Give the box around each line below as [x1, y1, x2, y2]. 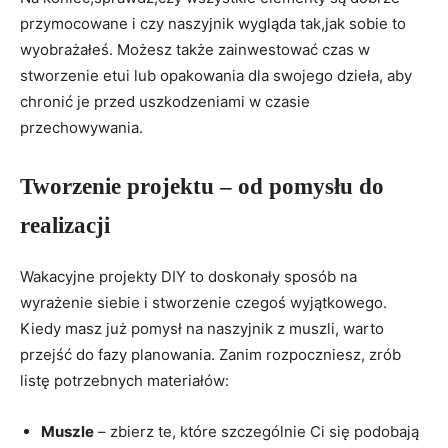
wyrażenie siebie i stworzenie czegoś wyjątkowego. [20, 293, 387, 313]
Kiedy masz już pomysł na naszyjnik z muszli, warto [20, 319, 384, 339]
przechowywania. [20, 118, 143, 138]
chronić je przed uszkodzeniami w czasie [20, 92, 310, 112]
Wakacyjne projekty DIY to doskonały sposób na [20, 267, 357, 287]
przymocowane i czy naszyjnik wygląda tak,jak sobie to [20, 14, 406, 34]
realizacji [20, 213, 110, 239]
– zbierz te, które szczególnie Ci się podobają [94, 422, 419, 442]
